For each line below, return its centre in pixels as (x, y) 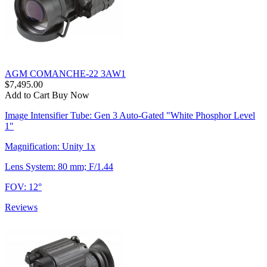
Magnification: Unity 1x (50, 146)
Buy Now (71, 95)
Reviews (21, 207)
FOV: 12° (23, 187)
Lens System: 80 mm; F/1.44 (59, 166)
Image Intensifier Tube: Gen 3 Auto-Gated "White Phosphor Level (130, 115)
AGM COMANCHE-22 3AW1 (65, 73)
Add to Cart (27, 95)
